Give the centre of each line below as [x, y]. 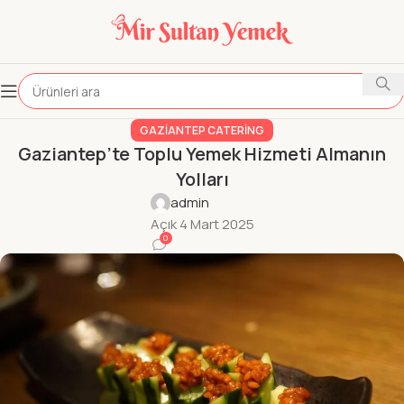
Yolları [202, 179]
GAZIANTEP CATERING [202, 130]
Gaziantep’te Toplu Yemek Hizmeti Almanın [202, 154]
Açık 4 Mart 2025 [202, 224]
